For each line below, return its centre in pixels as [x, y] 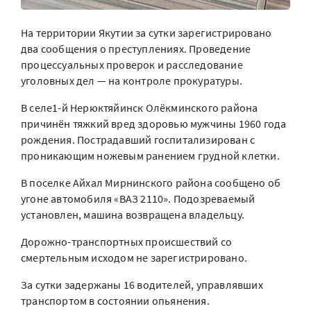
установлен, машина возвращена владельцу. [133, 215]
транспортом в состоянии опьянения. [115, 301]
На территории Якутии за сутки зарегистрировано [146, 33]
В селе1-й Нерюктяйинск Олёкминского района [140, 108]
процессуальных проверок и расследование [132, 65]
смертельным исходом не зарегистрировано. [134, 258]
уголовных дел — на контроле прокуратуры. [132, 81]
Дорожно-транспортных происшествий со [127, 242]
